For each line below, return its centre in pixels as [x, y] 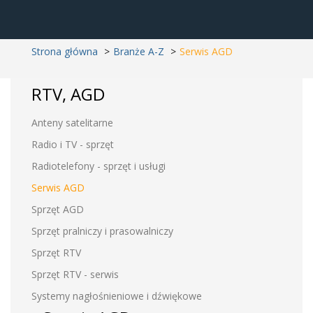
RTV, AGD [68, 94]
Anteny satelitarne [72, 123]
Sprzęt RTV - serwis [75, 274]
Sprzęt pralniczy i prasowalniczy [102, 231]
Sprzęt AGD [58, 209]
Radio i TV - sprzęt [73, 144]
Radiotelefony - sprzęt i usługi [99, 166]
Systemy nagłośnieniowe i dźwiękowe [117, 296]
